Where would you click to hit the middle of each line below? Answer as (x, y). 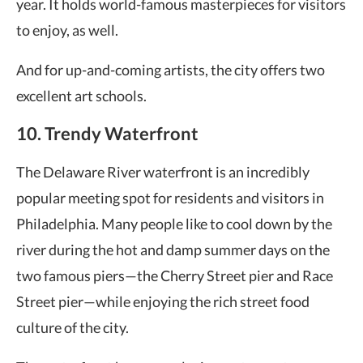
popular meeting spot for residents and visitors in (170, 198)
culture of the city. (73, 327)
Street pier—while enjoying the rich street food (163, 301)
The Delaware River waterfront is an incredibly (163, 172)
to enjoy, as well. (67, 30)
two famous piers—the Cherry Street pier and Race (175, 275)
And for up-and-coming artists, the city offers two (171, 70)
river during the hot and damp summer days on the (173, 250)
